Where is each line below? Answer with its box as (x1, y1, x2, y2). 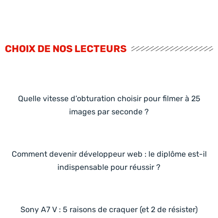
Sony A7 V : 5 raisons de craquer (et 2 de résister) (20, 204, 198, 214)
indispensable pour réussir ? (57, 162, 161, 172)
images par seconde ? (69, 107, 149, 116)
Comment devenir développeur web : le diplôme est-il (11, 149, 207, 159)
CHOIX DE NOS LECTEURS (5, 42, 127, 54)
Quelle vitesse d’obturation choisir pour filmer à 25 (18, 93, 200, 103)
